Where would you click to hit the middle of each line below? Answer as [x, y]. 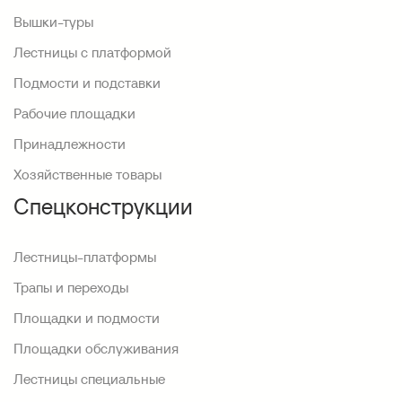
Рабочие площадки [74, 113]
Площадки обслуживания [96, 348]
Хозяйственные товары [87, 174]
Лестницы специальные [89, 379]
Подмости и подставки [87, 83]
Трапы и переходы [71, 287]
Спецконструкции [103, 206]
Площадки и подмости [87, 318]
